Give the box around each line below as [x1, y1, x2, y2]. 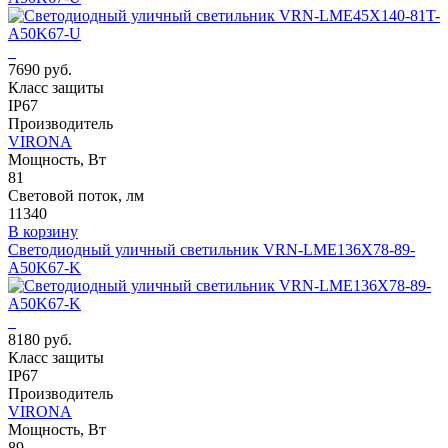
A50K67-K [8, 259, 81, 277]
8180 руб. [8, 331, 72, 349]
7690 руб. [8, 61, 72, 79]
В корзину [8, 223, 78, 241]
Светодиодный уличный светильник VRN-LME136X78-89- [8, 241, 415, 259]
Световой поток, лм [8, 187, 144, 205]
